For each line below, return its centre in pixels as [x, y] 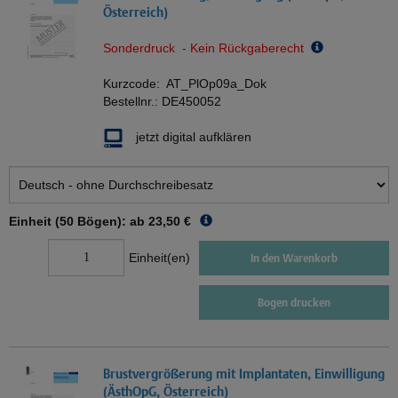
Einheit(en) [159, 258]
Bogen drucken [294, 303]
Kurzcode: [135, 84]
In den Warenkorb [294, 258]
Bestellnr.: [132, 102]
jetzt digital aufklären [194, 137]
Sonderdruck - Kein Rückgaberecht [207, 48]
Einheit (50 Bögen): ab [77, 222]
